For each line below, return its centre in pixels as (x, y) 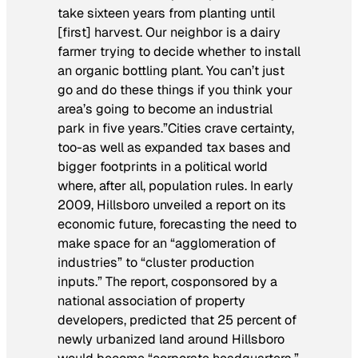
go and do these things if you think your (175, 89)
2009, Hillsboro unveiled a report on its (172, 205)
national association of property (151, 300)
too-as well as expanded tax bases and (174, 147)
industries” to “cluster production (156, 262)
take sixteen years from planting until (166, 13)
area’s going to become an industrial (165, 109)
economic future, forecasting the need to (177, 224)
